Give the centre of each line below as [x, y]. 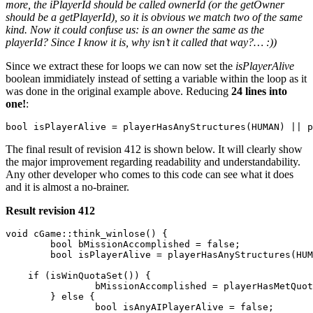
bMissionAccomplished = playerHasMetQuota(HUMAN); [50, 286]
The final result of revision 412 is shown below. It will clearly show [154, 150]
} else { [28, 297]
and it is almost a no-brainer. [67, 187]
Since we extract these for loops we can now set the [121, 66]
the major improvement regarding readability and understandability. [153, 162]
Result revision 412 [50, 211]
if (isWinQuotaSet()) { [78, 276]
